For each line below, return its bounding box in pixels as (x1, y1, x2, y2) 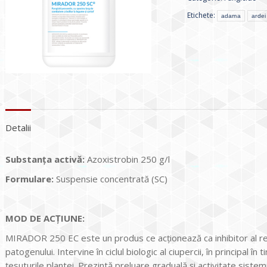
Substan (5, 153, 42, 165)
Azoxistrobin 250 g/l (87, 153, 170, 165)
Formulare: (5, 172, 54, 185)
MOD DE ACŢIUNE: (5, 212, 85, 224)
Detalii (5, 121, 31, 133)
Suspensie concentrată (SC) (54, 172, 167, 185)
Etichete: (187, 10, 217, 20)
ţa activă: (42, 153, 87, 165)
